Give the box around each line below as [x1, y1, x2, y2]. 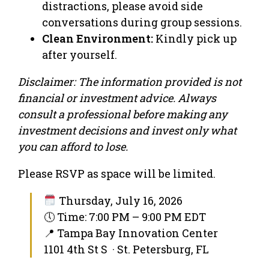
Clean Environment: [42, 31, 153, 46]
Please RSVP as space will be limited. [18, 166, 216, 181]
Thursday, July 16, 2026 [56, 193, 183, 208]
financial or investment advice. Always [18, 90, 216, 105]
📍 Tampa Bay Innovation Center [44, 225, 218, 240]
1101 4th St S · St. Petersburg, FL [44, 241, 209, 256]
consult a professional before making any [18, 106, 227, 121]
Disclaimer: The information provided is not [18, 74, 241, 89]
